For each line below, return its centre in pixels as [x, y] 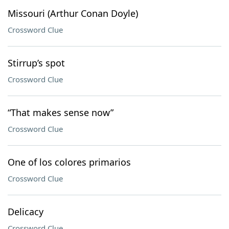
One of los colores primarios [69, 162]
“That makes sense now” [61, 112]
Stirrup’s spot [36, 63]
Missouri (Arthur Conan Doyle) [73, 13]
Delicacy [26, 212]
